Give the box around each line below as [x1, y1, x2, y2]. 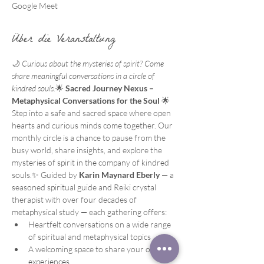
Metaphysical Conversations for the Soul [12, 95, 160, 106]
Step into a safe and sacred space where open [12, 108, 173, 118]
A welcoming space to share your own [28, 244, 163, 255]
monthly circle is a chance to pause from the [12, 133, 167, 143]
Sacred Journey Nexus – [65, 83, 156, 94]
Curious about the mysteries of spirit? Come [22, 58, 166, 69]
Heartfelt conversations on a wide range [28, 219, 173, 230]
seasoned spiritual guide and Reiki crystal [12, 182, 158, 193]
